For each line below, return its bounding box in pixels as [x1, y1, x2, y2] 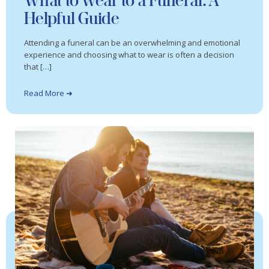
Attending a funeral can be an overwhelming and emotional [24, 37, 240, 49]
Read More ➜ [24, 87, 73, 98]
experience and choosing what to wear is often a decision [24, 49, 234, 61]
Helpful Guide [24, 8, 119, 29]
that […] [24, 61, 52, 73]
